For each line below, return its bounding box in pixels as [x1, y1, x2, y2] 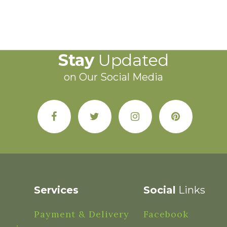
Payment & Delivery [33, 208, 129, 220]
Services [33, 184, 79, 196]
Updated [94, 50, 169, 70]
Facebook [143, 208, 189, 220]
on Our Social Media [64, 71, 163, 83]
